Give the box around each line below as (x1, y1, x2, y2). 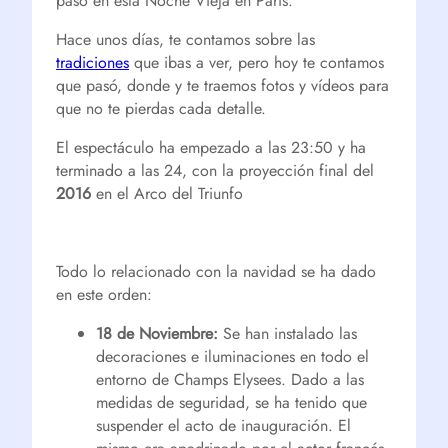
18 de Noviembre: (96, 322, 218, 345)
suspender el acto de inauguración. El (96, 414, 351, 437)
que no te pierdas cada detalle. (56, 97, 266, 120)
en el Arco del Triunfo (91, 182, 243, 205)
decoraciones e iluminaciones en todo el (96, 345, 369, 368)
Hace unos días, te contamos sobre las (56, 28, 315, 51)
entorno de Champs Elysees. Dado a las (96, 368, 364, 391)
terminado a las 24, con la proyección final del (56, 159, 374, 182)
